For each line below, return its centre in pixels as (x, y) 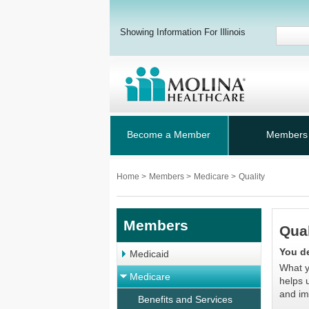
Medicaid (149, 254)
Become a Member (169, 134)
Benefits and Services (185, 299)
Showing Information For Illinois (183, 32)
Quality (252, 177)
